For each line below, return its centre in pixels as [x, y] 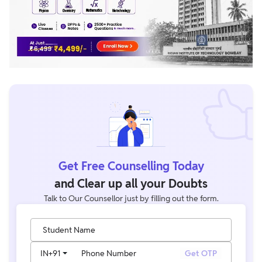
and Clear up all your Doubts [131, 183]
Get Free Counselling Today [131, 166]
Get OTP [201, 253]
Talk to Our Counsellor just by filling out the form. [131, 198]
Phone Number [109, 253]
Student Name [69, 230]
